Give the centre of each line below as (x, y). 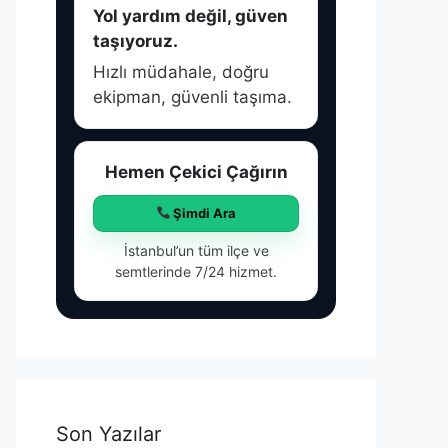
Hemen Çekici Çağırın (196, 172)
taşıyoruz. (135, 41)
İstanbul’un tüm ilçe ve (196, 250)
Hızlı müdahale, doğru (181, 72)
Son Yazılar (108, 434)
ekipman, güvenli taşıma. (192, 97)
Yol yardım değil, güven (190, 16)
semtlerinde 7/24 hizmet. (196, 271)
